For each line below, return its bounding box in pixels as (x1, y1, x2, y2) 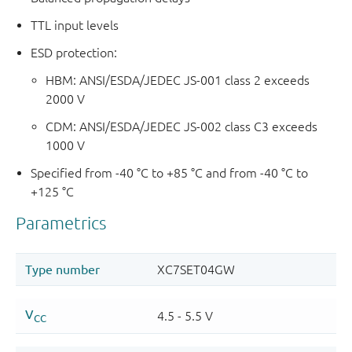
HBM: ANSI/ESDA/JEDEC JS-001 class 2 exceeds (46, 73, 310, 88)
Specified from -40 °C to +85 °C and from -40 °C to (31, 166, 309, 181)
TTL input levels (31, 18, 119, 33)
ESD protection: (31, 46, 118, 60)
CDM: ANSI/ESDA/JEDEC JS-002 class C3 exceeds (46, 119, 318, 134)
